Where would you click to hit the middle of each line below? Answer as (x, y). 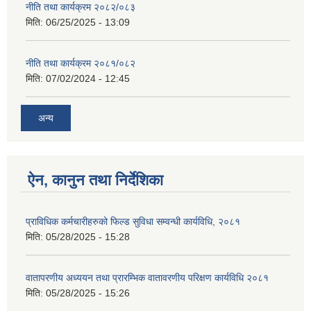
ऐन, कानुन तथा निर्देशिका (95, 180)
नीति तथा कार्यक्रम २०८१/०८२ (81, 64)
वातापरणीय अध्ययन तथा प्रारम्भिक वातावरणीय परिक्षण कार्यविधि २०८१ (147, 277)
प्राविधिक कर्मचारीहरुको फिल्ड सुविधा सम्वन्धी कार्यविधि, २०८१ (133, 221)
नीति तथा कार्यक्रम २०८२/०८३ (81, 7)
